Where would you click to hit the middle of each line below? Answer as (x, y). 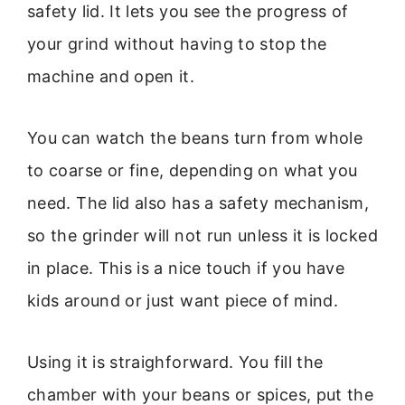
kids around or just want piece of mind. (183, 301)
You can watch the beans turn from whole (195, 138)
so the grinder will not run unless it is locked (202, 236)
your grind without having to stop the (177, 43)
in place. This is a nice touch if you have (186, 268)
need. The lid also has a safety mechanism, (198, 203)
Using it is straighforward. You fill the (175, 363)
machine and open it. (111, 76)
